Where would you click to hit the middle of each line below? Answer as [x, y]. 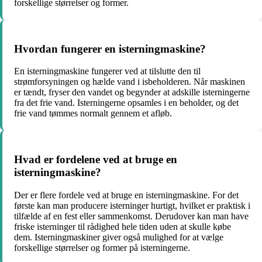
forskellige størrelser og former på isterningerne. [102, 247]
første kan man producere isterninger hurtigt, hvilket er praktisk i [132, 205]
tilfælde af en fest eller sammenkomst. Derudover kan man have [131, 216]
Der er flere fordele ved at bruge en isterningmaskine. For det [126, 195]
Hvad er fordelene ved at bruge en [96, 160]
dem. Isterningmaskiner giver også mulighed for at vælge [119, 237]
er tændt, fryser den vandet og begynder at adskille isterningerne [132, 92]
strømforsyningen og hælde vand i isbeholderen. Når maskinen [130, 82]
